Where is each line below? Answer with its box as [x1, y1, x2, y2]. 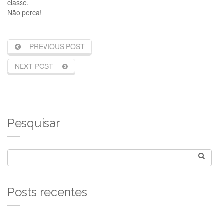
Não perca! [7, 7, 42, 18]
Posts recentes [7, 185, 87, 199]
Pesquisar [7, 116, 60, 131]
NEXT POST [15, 61, 53, 71]
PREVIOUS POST [29, 42, 85, 52]
